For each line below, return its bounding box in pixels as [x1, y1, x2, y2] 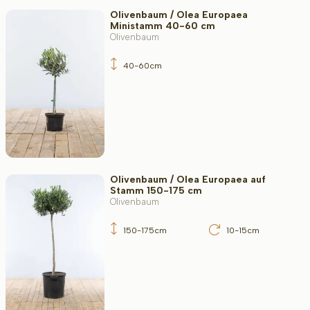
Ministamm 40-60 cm [109, 20, 215, 33]
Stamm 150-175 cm [109, 184, 202, 197]
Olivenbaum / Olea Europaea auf [109, 173, 266, 185]
